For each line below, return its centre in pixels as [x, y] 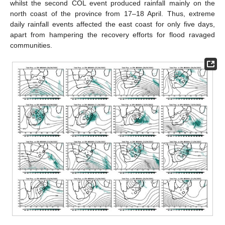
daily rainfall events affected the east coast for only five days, [113, 24]
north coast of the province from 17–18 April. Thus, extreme [113, 13]
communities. [31, 45]
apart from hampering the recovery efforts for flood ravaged [113, 34]
